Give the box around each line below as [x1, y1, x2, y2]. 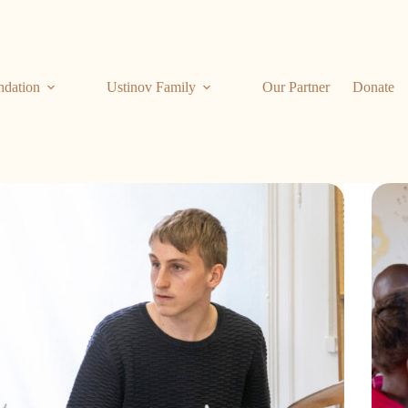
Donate [352, 79, 395, 95]
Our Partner [262, 79, 331, 95]
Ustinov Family [107, 79, 197, 95]
